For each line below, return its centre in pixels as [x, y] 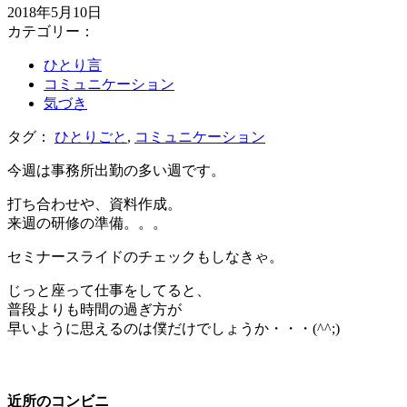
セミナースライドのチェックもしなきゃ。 [145, 257]
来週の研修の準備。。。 [87, 223]
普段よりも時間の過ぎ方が [94, 310]
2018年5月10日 [55, 13]
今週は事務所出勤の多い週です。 [116, 171]
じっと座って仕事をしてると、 [109, 291]
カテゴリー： [51, 32]
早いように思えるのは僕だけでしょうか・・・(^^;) [174, 329]
